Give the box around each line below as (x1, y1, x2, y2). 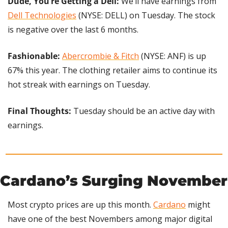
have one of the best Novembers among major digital (8, 213, 212, 225)
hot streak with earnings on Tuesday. (8, 79, 150, 91)
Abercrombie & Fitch (62, 50, 139, 62)
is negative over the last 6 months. (8, 24, 138, 36)
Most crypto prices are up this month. (8, 199, 153, 211)
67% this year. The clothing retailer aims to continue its (8, 65, 217, 76)
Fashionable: (8, 50, 62, 62)
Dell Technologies (8, 10, 76, 21)
